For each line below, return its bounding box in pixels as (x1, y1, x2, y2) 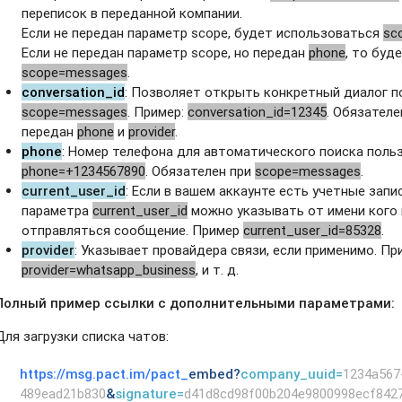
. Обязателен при (145, 162, 256, 179)
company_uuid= (240, 364, 343, 382)
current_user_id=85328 (243, 221, 382, 239)
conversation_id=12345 (188, 102, 328, 120)
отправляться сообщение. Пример (22, 221, 240, 239)
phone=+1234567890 (22, 162, 146, 179)
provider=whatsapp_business (22, 260, 197, 278)
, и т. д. (196, 260, 240, 278)
